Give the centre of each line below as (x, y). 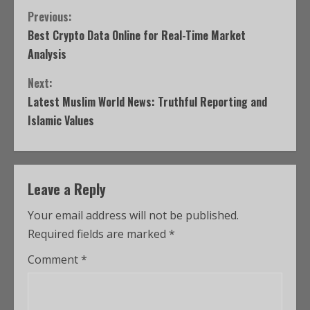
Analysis (47, 54)
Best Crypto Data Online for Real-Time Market (137, 35)
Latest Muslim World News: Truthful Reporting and (147, 102)
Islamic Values (61, 120)
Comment (54, 259)
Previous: (50, 17)
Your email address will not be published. (133, 215)
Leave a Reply (67, 189)
